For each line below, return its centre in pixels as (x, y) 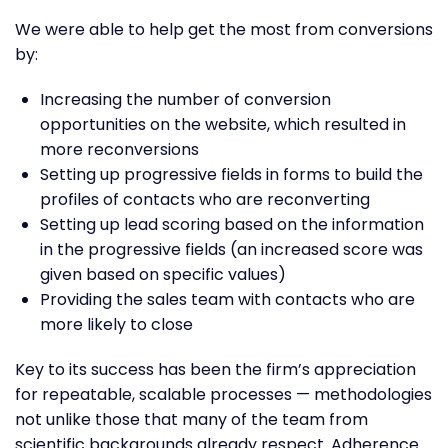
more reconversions (119, 149)
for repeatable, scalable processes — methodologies (223, 394)
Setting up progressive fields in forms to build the (231, 174)
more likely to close (116, 324)
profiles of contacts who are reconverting (205, 199)
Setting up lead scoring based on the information (232, 224)
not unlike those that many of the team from (191, 419)
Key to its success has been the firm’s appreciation (215, 369)
